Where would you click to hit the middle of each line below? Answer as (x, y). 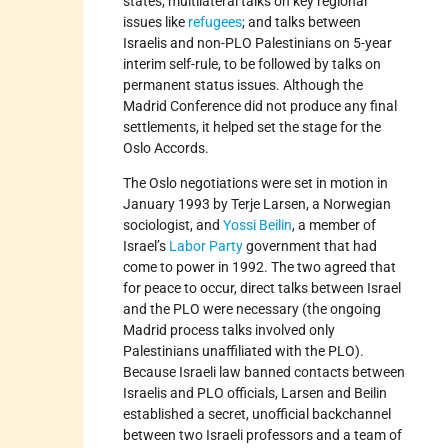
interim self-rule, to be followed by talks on (252, 63)
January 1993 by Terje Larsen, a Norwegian (257, 203)
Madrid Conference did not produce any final (260, 105)
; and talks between (302, 21)
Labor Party (206, 245)
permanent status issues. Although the (243, 84)
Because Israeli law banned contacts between (264, 371)
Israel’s (146, 245)
